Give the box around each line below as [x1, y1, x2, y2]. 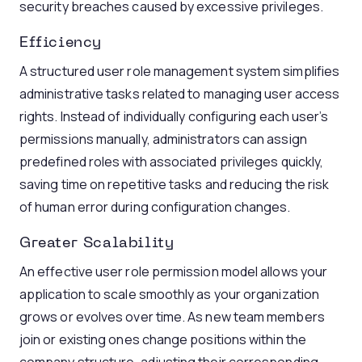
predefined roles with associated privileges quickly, [19, 153, 324, 170]
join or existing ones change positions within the [19, 330, 306, 348]
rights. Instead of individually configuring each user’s [19, 107, 329, 125]
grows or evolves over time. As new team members [19, 308, 325, 326]
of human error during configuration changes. [19, 198, 291, 216]
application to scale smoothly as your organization [19, 285, 319, 303]
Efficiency [19, 36, 102, 50]
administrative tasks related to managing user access [19, 85, 340, 103]
